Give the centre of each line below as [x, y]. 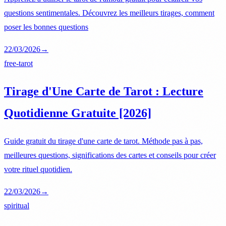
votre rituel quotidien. [38, 169]
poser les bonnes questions [46, 27]
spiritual [17, 205]
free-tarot [18, 64]
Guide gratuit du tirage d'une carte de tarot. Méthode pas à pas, [103, 141]
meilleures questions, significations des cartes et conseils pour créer [110, 155]
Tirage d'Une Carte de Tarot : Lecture [104, 92]
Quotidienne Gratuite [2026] [78, 113]
